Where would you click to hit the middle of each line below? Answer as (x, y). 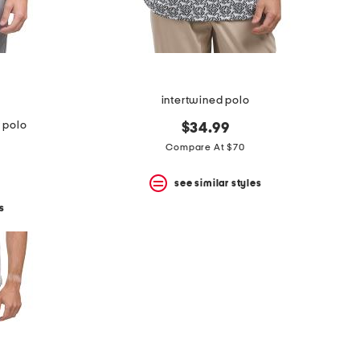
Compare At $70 (205, 147)
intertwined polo (205, 101)
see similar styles (218, 183)
